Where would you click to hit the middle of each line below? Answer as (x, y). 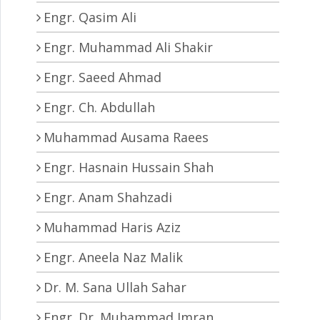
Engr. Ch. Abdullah (99, 107)
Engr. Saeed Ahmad (102, 77)
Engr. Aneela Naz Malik (113, 257)
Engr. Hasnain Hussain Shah (129, 167)
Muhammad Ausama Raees (126, 137)
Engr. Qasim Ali (90, 17)
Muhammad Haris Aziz (112, 227)
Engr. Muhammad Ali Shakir (128, 47)
